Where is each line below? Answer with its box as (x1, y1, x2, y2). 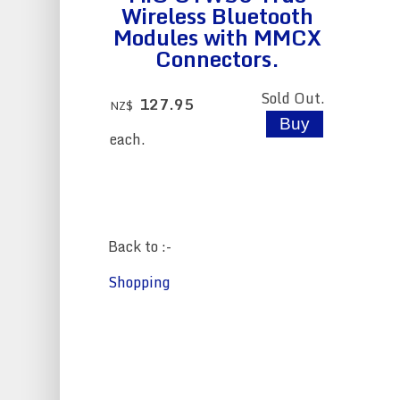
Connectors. (155, 40, 280, 76)
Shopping (108, 270, 170, 294)
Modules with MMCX (113, 19, 322, 54)
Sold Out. (261, 86, 326, 110)
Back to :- (108, 234, 171, 258)
